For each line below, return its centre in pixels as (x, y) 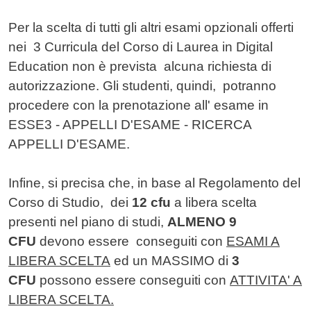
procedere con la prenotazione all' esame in (138, 106)
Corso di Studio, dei (70, 203)
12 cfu (151, 203)
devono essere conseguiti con (131, 242)
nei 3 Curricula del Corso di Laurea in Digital (141, 47)
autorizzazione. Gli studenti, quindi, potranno (142, 86)
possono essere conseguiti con (133, 280)
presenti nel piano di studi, (88, 222)
